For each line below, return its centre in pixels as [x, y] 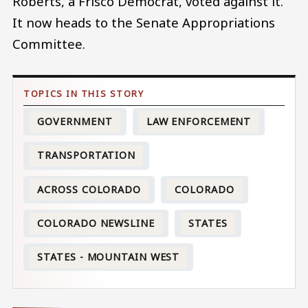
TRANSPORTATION [87, 155]
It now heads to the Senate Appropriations [144, 22]
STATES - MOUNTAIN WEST [109, 257]
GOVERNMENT [75, 122]
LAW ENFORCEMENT [199, 122]
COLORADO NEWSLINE [96, 223]
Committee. [49, 43]
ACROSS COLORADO [89, 189]
